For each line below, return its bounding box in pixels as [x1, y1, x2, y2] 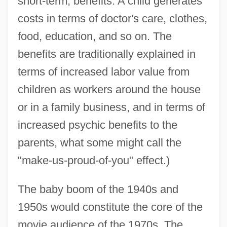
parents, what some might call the [17, 136, 181, 149]
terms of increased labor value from [17, 65, 190, 78]
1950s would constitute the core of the [17, 200, 203, 213]
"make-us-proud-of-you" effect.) [17, 154, 170, 167]
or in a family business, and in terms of [17, 100, 205, 113]
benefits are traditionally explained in [17, 47, 196, 60]
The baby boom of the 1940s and [17, 182, 178, 196]
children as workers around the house [17, 83, 201, 96]
